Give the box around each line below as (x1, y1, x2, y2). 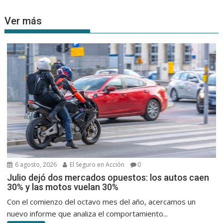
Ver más (4, 15, 42, 27)
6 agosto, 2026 (13, 160, 57, 169)
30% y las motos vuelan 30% (7, 181, 119, 192)
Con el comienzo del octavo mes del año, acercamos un (7, 196, 196, 207)
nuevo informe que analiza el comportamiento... (7, 208, 168, 219)
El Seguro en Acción (68, 160, 125, 169)
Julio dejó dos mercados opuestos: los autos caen (7, 172, 210, 183)
